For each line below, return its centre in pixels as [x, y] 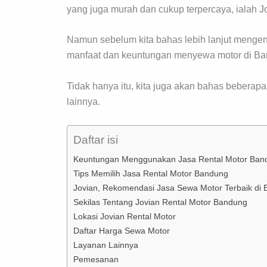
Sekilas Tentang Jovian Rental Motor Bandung [160, 202]
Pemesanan [96, 259]
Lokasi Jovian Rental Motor [125, 216]
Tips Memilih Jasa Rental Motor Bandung [151, 173]
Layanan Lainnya [106, 245]
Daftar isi [96, 139]
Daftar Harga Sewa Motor [122, 230]
